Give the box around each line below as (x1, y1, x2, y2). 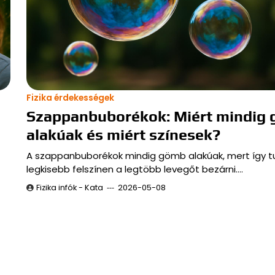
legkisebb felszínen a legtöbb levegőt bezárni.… (26, 162, 243, 176)
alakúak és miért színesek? (26, 125, 220, 144)
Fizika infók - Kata (36, 182, 103, 193)
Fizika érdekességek (26, 91, 114, 104)
